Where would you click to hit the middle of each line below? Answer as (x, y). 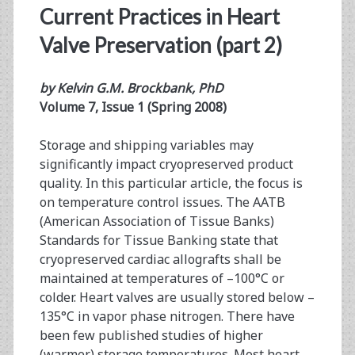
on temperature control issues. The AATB (162, 202)
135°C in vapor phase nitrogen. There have (167, 317)
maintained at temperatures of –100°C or (162, 279)
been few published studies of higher (151, 336)
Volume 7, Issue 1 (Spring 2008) (133, 107)
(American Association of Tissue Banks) (157, 221)
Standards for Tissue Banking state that (158, 240)
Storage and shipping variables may (146, 145)
